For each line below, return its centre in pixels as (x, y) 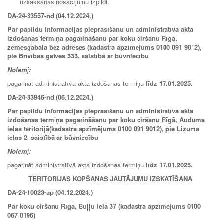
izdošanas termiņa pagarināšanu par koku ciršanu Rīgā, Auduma (106, 119)
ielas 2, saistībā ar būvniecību (53, 137)
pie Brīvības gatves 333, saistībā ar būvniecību (78, 55)
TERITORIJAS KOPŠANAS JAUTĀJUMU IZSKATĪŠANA (110, 178)
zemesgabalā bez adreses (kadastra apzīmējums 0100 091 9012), (105, 47)
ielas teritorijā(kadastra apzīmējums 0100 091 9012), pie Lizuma (103, 128)
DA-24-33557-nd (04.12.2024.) (50, 15)
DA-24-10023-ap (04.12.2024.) (50, 192)
